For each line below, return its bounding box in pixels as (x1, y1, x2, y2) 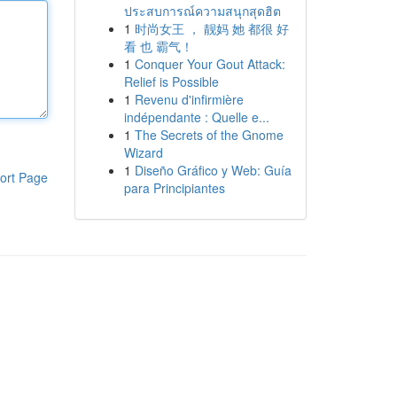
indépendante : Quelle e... (123, 108, 269, 126)
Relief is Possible (123, 73, 219, 90)
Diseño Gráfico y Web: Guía (134, 161, 292, 179)
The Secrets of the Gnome (134, 126, 284, 144)
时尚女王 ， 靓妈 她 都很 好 (134, 19, 289, 37)
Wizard (123, 144, 163, 161)
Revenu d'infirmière (134, 90, 244, 108)
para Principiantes (123, 179, 225, 197)
